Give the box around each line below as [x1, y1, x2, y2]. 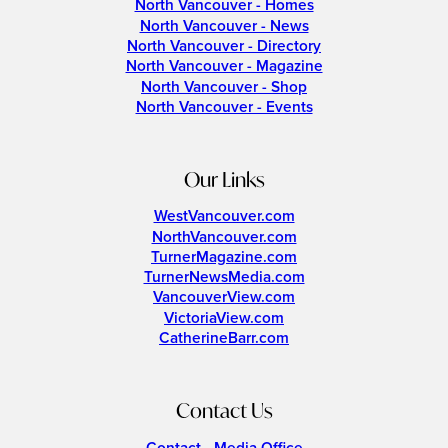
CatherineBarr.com [159, 329, 289, 349]
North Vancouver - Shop [141, 77, 307, 97]
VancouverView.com [153, 288, 295, 308]
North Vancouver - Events [135, 97, 313, 117]
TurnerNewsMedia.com [143, 268, 305, 288]
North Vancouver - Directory [127, 36, 321, 56]
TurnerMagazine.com [151, 247, 297, 267]
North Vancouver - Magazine [125, 57, 323, 77]
